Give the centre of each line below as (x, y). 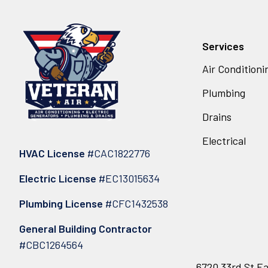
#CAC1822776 (119, 153)
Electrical (224, 140)
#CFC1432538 (135, 203)
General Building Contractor (86, 228)
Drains (217, 116)
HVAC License (53, 153)
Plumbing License (61, 203)
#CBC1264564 (51, 244)
